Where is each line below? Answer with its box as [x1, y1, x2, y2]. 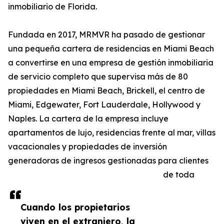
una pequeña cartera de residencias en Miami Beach [8, 43, 214, 54]
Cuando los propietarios [20, 201, 130, 213]
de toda [163, 169, 194, 180]
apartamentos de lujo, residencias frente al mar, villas [8, 127, 215, 138]
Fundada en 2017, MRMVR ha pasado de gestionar [8, 29, 205, 40]
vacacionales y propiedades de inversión [8, 141, 167, 152]
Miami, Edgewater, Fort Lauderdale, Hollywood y [8, 99, 200, 110]
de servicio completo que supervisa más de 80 [8, 71, 188, 82]
